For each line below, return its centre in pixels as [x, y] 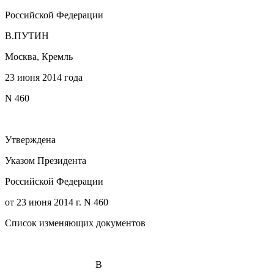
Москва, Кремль [39, 56]
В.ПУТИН [27, 35]
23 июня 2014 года [44, 77]
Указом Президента [46, 160]
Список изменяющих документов [75, 223]
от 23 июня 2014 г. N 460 [57, 202]
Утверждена [30, 139]
